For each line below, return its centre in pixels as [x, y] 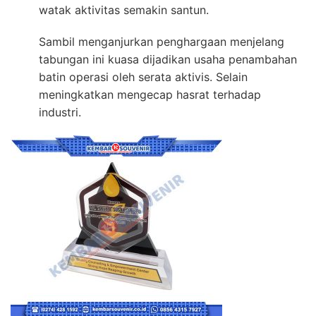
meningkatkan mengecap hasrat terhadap [150, 94]
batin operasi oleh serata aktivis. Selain [143, 77]
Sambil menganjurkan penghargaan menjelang [162, 41]
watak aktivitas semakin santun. [124, 10]
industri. [60, 112]
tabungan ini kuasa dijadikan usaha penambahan [168, 59]
